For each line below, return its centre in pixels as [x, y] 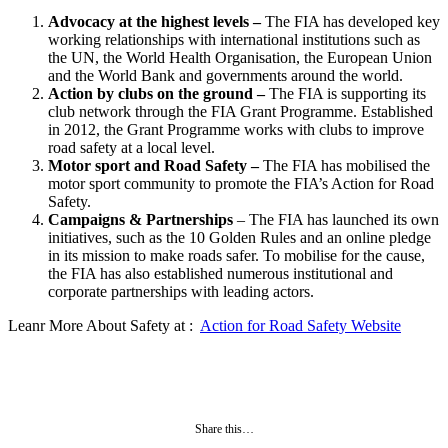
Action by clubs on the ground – [158, 94]
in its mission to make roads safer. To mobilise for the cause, [236, 256]
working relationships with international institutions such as [234, 40]
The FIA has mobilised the [346, 166]
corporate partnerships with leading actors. [181, 292]
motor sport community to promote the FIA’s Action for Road [241, 184]
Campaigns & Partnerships [140, 220]
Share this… [224, 429]
